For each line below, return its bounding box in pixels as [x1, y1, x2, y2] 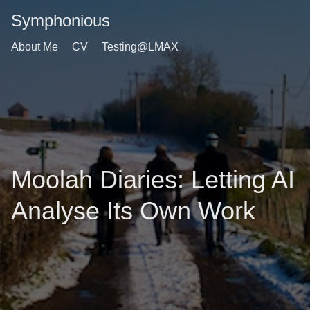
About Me [11, 41, 58, 53]
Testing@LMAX [102, 41, 179, 53]
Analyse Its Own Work [11, 197, 255, 225]
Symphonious [11, 11, 110, 30]
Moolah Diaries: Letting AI [11, 165, 295, 194]
